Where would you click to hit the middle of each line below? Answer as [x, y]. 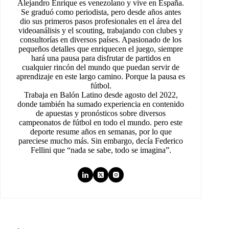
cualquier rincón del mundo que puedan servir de [101, 67]
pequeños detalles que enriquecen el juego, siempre [101, 49]
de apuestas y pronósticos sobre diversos [101, 113]
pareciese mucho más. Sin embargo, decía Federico [101, 141]
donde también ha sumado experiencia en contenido [101, 104]
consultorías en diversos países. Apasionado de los [101, 40]
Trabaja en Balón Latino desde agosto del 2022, [101, 95]
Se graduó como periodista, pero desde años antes [101, 12]
